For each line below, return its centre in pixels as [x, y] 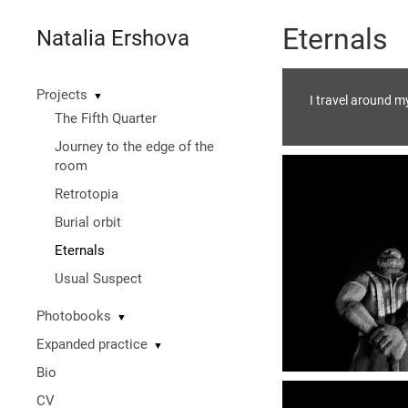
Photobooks [74, 316]
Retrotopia [87, 194]
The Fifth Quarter [106, 118]
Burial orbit [88, 222]
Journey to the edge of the [134, 147]
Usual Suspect [98, 279]
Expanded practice [92, 344]
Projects [62, 95]
